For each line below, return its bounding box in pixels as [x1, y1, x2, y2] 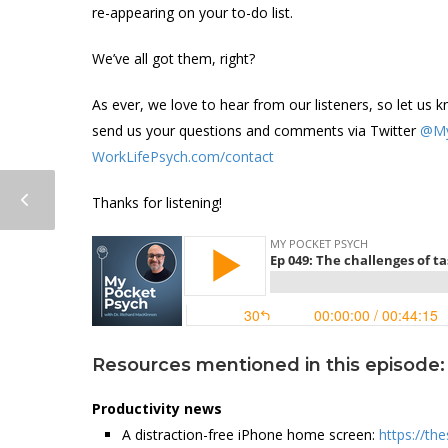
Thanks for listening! [92, 192, 222, 212]
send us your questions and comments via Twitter [92, 120, 420, 140]
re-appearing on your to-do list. [92, 2, 293, 22]
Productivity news [92, 398, 222, 418]
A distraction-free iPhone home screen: [122, 424, 379, 444]
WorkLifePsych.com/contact [92, 146, 274, 166]
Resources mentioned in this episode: [92, 353, 445, 376]
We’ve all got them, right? [92, 48, 255, 68]
